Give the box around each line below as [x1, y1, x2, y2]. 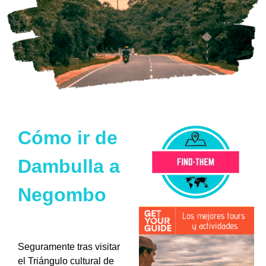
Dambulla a [18, 155, 120, 177]
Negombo [18, 183, 106, 205]
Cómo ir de [18, 126, 118, 148]
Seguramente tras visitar [18, 242, 120, 252]
